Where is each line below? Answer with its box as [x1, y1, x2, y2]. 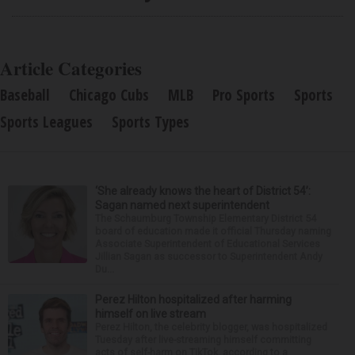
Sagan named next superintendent [95, 198, 269, 212]
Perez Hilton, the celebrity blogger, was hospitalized [95, 320, 327, 333]
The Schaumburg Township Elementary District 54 [95, 212, 316, 224]
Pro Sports [212, 84, 275, 105]
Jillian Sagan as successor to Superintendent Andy [95, 250, 323, 262]
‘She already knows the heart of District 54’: [95, 184, 311, 197]
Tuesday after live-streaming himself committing [95, 333, 311, 345]
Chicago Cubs [69, 84, 149, 105]
